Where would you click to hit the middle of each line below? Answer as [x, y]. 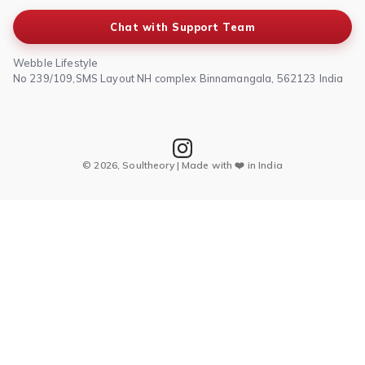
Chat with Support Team [182, 26]
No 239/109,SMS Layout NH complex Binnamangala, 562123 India [178, 78]
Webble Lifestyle [56, 62]
